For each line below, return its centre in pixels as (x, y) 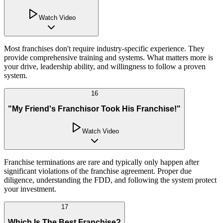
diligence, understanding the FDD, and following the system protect (110, 180)
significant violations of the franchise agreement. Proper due (98, 171)
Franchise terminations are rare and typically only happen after (102, 162)
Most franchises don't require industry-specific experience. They (104, 48)
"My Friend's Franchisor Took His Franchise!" (94, 109)
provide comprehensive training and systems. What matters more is (109, 57)
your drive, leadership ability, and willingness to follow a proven (105, 66)
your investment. (30, 189)
